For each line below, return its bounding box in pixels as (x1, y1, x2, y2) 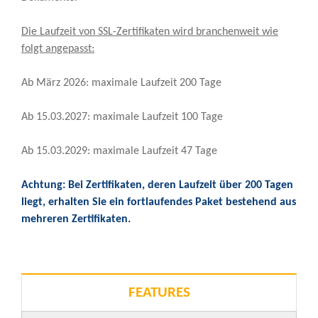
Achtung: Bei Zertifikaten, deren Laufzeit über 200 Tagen (21, 179, 293, 191)
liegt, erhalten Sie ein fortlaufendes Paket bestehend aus (21, 196, 296, 208)
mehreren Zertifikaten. (21, 213, 131, 225)
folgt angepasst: (21, 43, 94, 55)
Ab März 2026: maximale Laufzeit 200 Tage (21, 77, 221, 89)
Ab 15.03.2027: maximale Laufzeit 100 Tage (21, 111, 223, 123)
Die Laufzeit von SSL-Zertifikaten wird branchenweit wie (21, 26, 278, 38)
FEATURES (128, 285, 190, 300)
